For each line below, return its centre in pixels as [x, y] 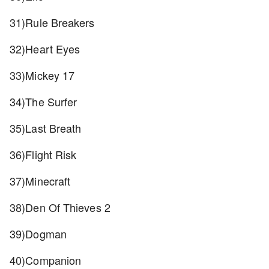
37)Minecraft [42, 181]
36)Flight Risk [45, 154]
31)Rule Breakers [54, 22]
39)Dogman [40, 234]
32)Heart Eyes [47, 49]
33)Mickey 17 [44, 75]
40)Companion [47, 260]
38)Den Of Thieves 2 [62, 207]
